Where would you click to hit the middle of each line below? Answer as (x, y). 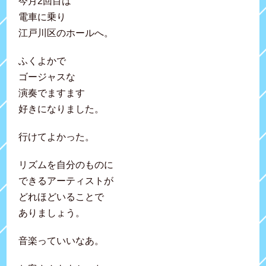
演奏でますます (52, 93)
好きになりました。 (61, 109)
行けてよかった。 (57, 137)
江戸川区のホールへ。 (66, 33)
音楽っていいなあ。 (61, 240)
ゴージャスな (47, 77)
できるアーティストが (66, 180)
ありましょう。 (52, 213)
